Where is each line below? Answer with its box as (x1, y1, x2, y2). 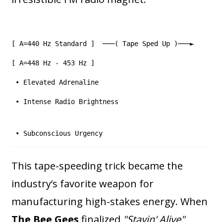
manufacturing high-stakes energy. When (11, 195, 208, 209)
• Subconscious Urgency (11, 129, 103, 138)
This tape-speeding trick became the (11, 159, 183, 173)
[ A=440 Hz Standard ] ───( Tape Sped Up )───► (11, 40, 202, 48)
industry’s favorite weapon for (11, 177, 154, 191)
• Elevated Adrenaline (11, 78, 99, 87)
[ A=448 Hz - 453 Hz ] (11, 59, 95, 67)
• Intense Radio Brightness (11, 98, 206, 106)
